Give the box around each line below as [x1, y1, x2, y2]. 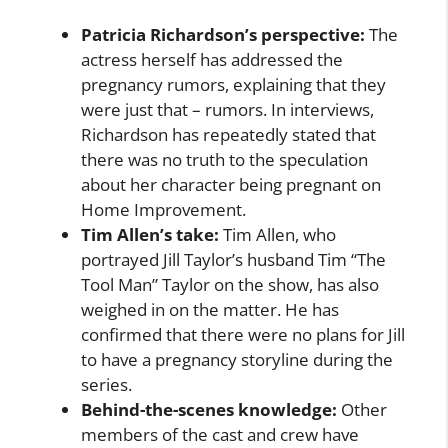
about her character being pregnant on [81, 173, 381, 197]
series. [81, 373, 132, 397]
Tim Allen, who [219, 223, 336, 247]
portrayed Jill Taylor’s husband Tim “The [81, 248, 386, 272]
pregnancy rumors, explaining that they [81, 73, 386, 97]
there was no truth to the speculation [81, 148, 368, 172]
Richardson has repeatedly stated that [81, 123, 376, 147]
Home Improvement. [81, 198, 246, 222]
